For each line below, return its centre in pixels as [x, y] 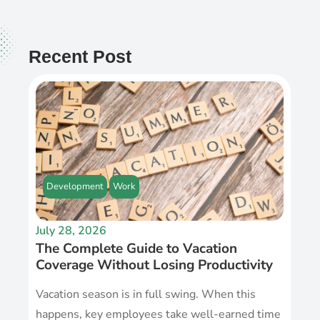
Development [75, 187]
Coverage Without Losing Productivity [155, 265]
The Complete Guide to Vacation [137, 249]
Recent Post [80, 57]
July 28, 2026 [71, 231]
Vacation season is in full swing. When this [146, 295]
